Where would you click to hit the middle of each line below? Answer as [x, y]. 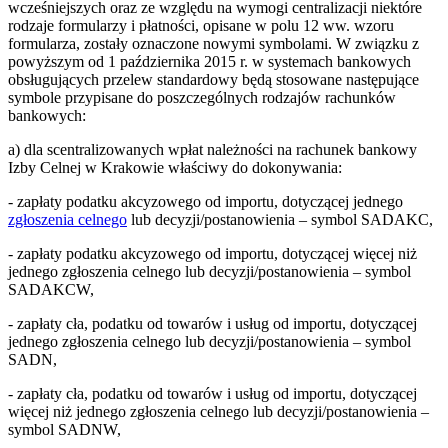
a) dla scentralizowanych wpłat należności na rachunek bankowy [212, 149]
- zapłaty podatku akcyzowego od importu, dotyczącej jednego [205, 201]
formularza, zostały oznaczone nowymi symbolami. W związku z [213, 43]
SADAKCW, [51, 289]
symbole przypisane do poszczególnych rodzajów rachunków [202, 97]
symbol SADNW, [64, 429]
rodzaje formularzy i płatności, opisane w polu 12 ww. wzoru [201, 25]
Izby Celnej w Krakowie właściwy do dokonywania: [175, 167]
